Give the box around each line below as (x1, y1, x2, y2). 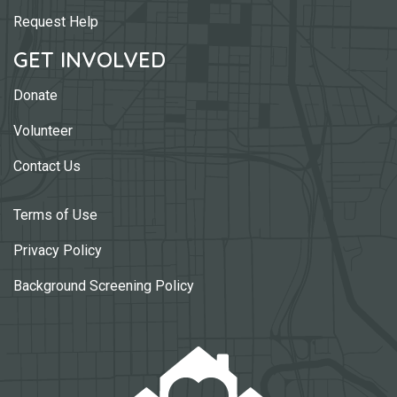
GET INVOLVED (13, 45, 166, 73)
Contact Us (13, 157, 81, 175)
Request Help (13, 12, 98, 30)
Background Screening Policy (13, 276, 194, 294)
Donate (13, 86, 58, 104)
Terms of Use (13, 206, 97, 223)
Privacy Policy (13, 241, 102, 259)
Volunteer (13, 121, 73, 139)
